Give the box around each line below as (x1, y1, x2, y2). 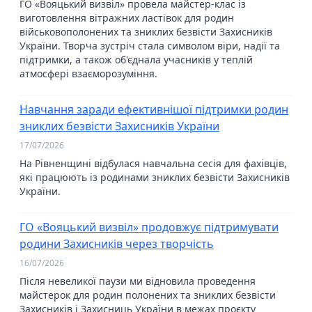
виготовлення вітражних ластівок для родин (19, 11, 234, 24)
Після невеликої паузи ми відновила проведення (19, 274, 256, 288)
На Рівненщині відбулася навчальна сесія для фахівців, (19, 157, 287, 170)
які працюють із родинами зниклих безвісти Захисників (19, 171, 290, 184)
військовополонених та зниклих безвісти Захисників (19, 25, 272, 38)
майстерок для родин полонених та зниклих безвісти (19, 288, 276, 302)
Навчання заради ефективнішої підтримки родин (19, 102, 288, 117)
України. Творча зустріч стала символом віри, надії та (19, 39, 280, 52)
